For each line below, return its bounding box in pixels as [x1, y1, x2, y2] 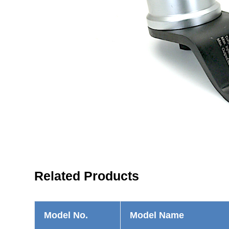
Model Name [130, 210, 185, 221]
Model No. [44, 210, 88, 221]
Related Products [34, 169, 140, 184]
